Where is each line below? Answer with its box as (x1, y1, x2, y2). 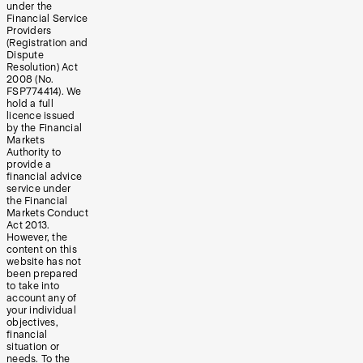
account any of (6, 292, 77, 304)
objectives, (6, 316, 58, 328)
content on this (6, 243, 77, 255)
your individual (6, 304, 76, 316)
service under (6, 182, 71, 194)
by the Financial (6, 122, 82, 134)
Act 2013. (6, 219, 50, 231)
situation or (6, 340, 59, 352)
